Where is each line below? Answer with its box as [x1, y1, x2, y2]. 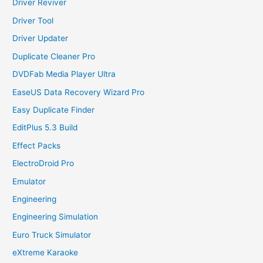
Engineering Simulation [12, 212, 99, 222]
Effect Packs [12, 140, 61, 150]
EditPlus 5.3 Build [12, 123, 78, 133]
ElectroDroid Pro [12, 159, 75, 168]
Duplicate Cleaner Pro [12, 51, 96, 61]
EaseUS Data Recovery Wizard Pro [12, 87, 145, 97]
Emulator [12, 176, 46, 186]
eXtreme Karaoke [12, 248, 79, 258]
